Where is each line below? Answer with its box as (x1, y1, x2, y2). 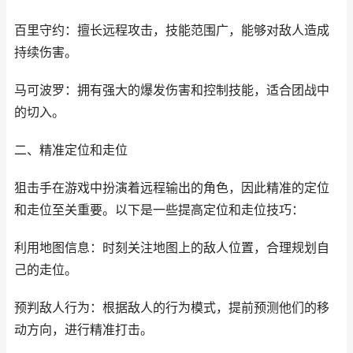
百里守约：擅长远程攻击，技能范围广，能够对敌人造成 (14, 23, 329, 38)
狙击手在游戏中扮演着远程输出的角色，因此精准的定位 (14, 180, 329, 195)
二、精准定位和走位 (14, 143, 128, 158)
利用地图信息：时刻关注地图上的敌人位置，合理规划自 (14, 240, 329, 255)
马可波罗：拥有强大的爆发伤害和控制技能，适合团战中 (14, 83, 329, 98)
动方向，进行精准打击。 (14, 322, 153, 337)
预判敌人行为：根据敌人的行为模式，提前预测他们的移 (14, 300, 329, 315)
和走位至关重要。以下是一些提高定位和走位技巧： (14, 203, 304, 217)
